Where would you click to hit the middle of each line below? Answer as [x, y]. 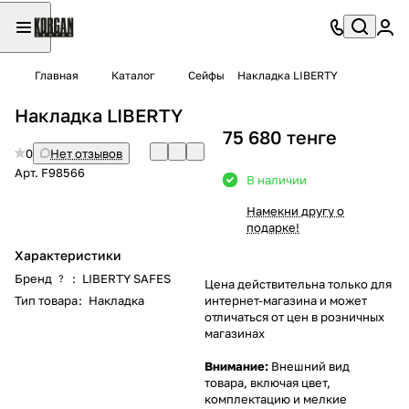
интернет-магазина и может [286, 300]
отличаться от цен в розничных [294, 316]
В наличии [277, 179]
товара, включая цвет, [267, 382]
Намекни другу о [295, 210]
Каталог [133, 75]
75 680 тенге [280, 136]
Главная [57, 75]
